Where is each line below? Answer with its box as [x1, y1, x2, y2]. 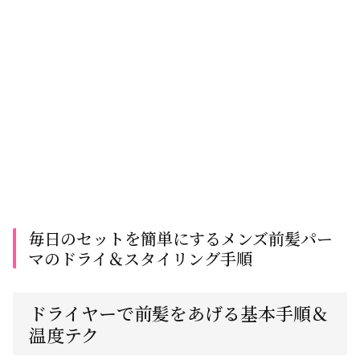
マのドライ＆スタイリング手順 [28, 247, 252, 270]
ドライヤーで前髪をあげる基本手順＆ [29, 301, 329, 325]
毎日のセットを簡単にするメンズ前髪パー [28, 227, 333, 250]
